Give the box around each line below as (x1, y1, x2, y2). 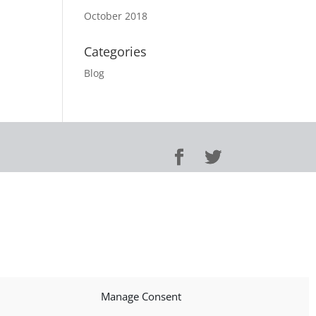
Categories (84, 43, 147, 60)
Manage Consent (101, 289, 181, 303)
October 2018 (84, 9, 148, 23)
